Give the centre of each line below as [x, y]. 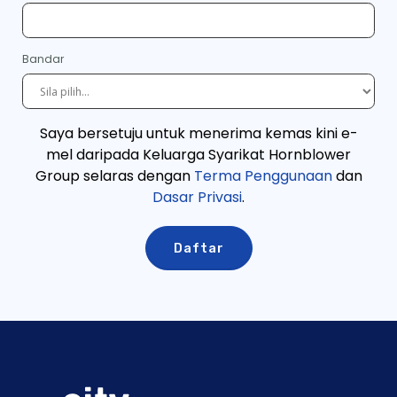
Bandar [44, 59]
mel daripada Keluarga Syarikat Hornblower [198, 155]
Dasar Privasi [197, 198]
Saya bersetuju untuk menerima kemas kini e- [198, 134]
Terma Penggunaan [263, 176]
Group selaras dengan [114, 176]
